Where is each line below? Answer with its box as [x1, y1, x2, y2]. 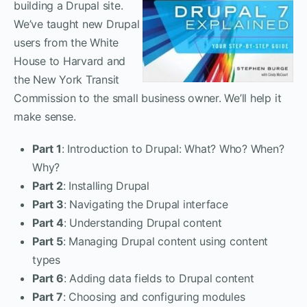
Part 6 [32, 271, 64, 285]
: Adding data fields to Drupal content [63, 271, 254, 285]
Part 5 [32, 234, 63, 248]
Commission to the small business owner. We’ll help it [14, 90, 282, 105]
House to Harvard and [14, 53, 126, 68]
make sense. [14, 109, 76, 123]
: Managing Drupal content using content [62, 234, 269, 248]
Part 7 [32, 289, 63, 304]
